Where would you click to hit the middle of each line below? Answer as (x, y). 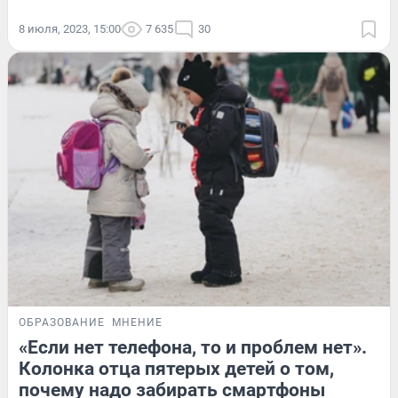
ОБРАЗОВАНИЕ (62, 323)
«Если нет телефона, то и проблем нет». (193, 348)
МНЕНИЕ (137, 323)
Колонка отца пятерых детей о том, (176, 369)
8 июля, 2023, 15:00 (70, 28)
